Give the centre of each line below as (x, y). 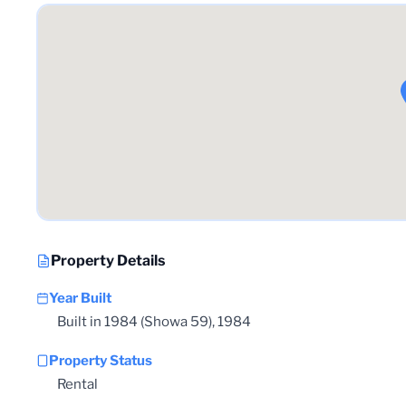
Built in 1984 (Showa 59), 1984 (154, 321)
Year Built (80, 298)
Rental (77, 384)
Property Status (101, 360)
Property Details (108, 260)
